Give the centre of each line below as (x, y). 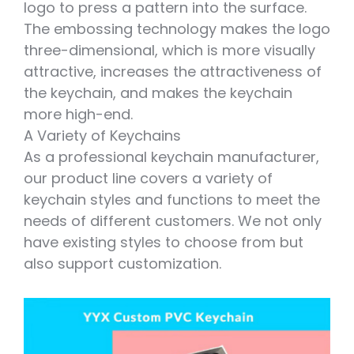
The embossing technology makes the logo (177, 28)
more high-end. (78, 114)
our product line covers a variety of (148, 178)
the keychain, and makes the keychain (158, 92)
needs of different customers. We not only (172, 220)
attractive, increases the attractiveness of (172, 71)
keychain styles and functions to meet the (171, 199)
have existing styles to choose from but (163, 242)
